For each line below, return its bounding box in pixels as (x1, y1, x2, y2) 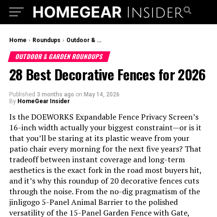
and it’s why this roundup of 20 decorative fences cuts (9, 175, 199, 186)
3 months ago (36, 91, 74, 98)
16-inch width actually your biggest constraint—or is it (9, 122, 201, 133)
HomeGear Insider (17, 98, 70, 105)
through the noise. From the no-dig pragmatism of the (9, 186, 200, 197)
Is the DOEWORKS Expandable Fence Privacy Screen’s (9, 111, 199, 122)
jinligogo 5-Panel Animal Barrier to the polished (9, 197, 178, 207)
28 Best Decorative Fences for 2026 (9, 64, 206, 84)
